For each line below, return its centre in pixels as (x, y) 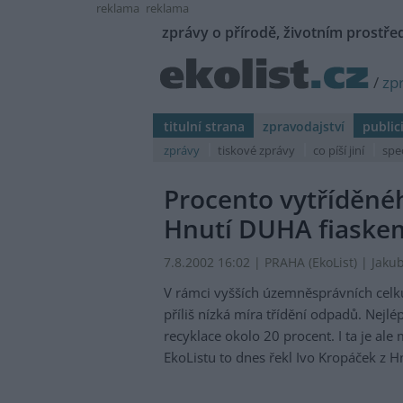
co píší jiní (339, 150)
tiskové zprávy (256, 150)
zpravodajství (304, 126)
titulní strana (204, 126)
